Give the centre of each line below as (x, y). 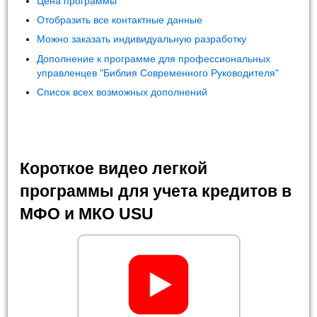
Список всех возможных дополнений (122, 92)
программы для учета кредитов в (156, 191)
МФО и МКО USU (87, 213)
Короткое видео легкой (114, 168)
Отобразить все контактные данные (120, 20)
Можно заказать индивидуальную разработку (142, 39)
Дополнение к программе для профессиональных (154, 58)
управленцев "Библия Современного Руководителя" (158, 73)
